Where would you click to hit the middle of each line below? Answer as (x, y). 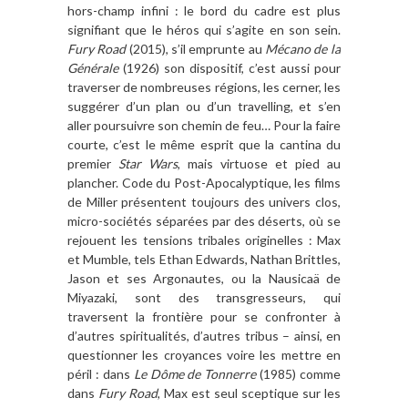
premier (93, 163)
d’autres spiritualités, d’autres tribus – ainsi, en (204, 335)
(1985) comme (298, 373)
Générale (93, 67)
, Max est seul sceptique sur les (249, 393)
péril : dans (101, 373)
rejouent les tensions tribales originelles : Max (204, 240)
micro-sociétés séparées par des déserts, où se (204, 220)
